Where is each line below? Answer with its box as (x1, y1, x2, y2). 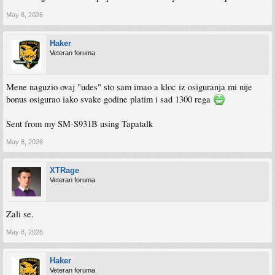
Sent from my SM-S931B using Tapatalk (6, 117, 153, 130)
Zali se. (6, 207, 34, 220)
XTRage (50, 165, 79, 175)
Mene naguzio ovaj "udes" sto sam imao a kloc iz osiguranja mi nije (6, 80, 252, 93)
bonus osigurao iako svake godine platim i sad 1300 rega (6, 93, 213, 105)
